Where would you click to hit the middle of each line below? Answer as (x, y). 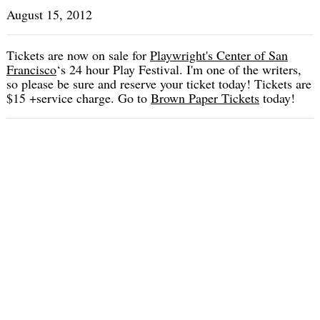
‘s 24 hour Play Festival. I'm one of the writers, (179, 70)
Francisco (31, 70)
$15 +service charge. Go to (79, 98)
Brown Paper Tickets (205, 98)
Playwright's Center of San (219, 55)
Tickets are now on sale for (78, 55)
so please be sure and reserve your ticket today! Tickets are (159, 84)
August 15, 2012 (49, 15)
